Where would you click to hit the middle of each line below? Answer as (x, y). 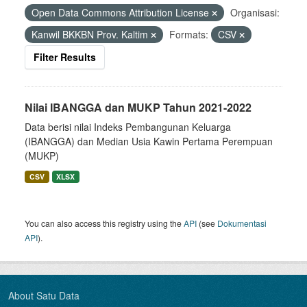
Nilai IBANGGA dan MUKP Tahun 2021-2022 (138, 107)
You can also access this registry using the (104, 223)
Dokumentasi (242, 223)
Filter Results (65, 57)
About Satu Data (44, 295)
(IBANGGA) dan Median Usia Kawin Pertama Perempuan (149, 141)
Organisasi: (255, 12)
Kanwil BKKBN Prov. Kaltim (91, 34)
